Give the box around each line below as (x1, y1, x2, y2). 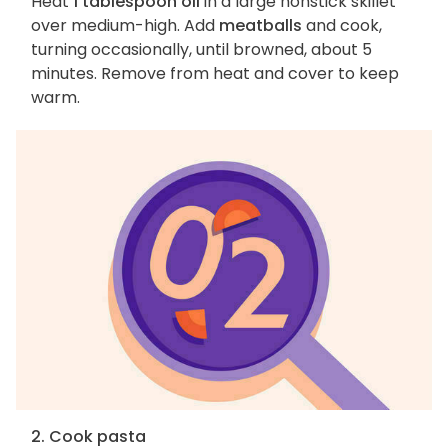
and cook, (302, 14, 382, 38)
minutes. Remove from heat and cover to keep (31, 62, 399, 86)
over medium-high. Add (31, 14, 219, 38)
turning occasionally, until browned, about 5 (31, 38, 372, 62)
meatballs (219, 14, 302, 38)
